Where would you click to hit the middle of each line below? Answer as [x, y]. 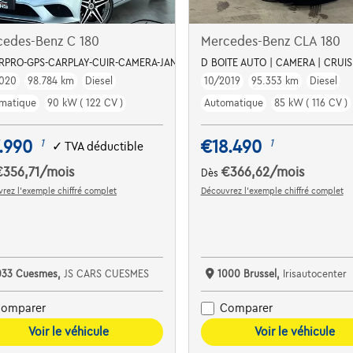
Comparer [246, 308]
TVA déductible [104, 147]
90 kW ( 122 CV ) [85, 103]
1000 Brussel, [250, 274]
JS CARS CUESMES [107, 274]
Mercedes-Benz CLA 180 [270, 41]
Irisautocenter [314, 274]
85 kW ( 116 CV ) [310, 103]
